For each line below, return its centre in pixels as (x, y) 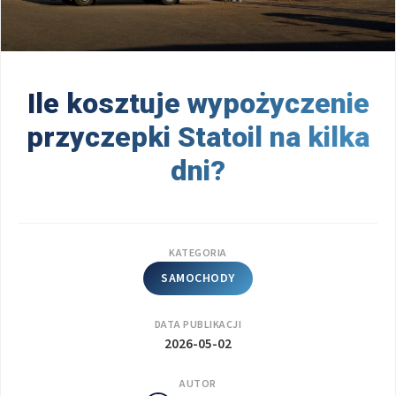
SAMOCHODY (198, 279)
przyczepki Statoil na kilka (198, 137)
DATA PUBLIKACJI (198, 325)
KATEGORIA (198, 254)
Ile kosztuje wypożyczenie (198, 104)
